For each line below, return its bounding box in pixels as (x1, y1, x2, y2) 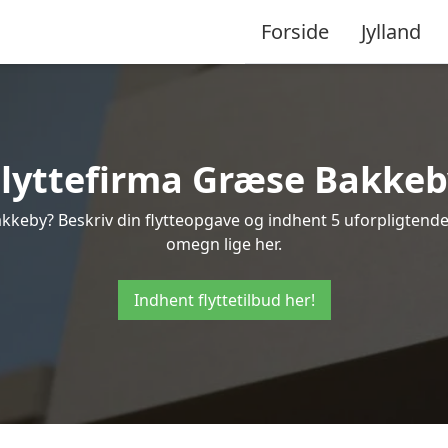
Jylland (361, 17, 421, 45)
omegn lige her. (166, 233, 282, 255)
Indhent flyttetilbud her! (133, 289, 315, 311)
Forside (261, 17, 329, 45)
